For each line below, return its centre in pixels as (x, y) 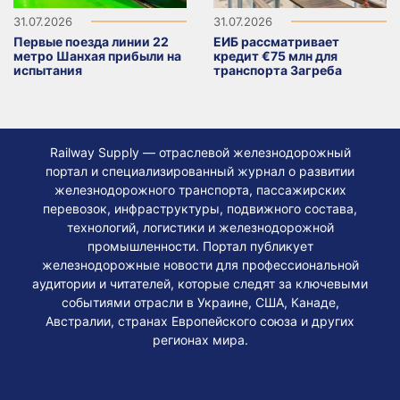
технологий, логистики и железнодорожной (200, 227)
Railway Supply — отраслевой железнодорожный (200, 152)
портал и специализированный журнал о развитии (200, 171)
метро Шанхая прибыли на (97, 55)
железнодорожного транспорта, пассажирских (200, 189)
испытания (48, 70)
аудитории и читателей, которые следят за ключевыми (200, 283)
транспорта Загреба (278, 70)
